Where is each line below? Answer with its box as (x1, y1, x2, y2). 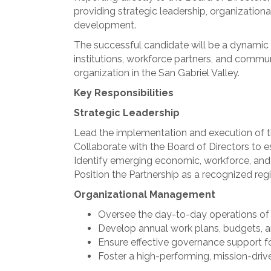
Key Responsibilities (74, 87, 174, 99)
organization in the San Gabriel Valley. (74, 67, 240, 79)
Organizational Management (74, 189, 215, 200)
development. (74, 19, 136, 31)
